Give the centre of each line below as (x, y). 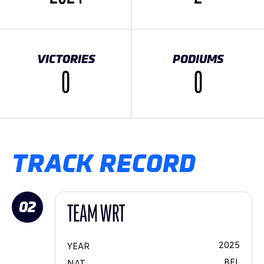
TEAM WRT (96, 215)
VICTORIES (66, 59)
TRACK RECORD (104, 163)
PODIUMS (198, 59)
